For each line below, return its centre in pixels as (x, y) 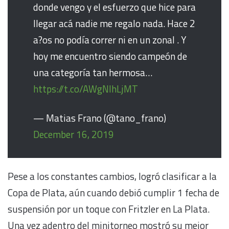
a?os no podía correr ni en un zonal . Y (110, 40)
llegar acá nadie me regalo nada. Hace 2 (114, 24)
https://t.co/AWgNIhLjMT (86, 89)
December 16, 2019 (74, 134)
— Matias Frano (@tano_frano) (100, 118)
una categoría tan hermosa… (93, 73)
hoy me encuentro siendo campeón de (110, 56)
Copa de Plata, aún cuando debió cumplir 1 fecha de (113, 193)
